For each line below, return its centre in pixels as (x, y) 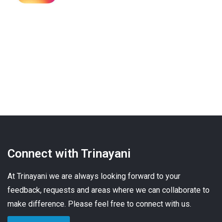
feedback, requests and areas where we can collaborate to (109, 190)
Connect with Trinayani (69, 154)
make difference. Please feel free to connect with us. (99, 204)
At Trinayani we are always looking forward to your (94, 176)
